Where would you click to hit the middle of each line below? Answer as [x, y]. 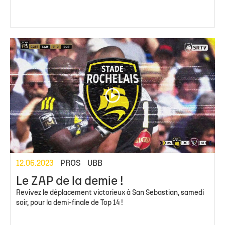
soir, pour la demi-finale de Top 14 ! [70, 203]
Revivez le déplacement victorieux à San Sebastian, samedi [110, 193]
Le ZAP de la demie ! [70, 182]
